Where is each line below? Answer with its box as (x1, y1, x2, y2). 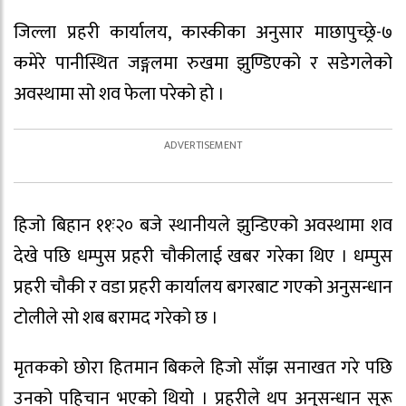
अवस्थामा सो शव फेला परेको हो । (14, 78, 225, 110)
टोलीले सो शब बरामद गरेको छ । (14, 302, 218, 333)
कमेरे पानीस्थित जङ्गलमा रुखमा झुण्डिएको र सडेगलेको (14, 47, 392, 79)
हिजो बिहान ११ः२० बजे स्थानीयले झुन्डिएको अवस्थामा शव (14, 209, 392, 241)
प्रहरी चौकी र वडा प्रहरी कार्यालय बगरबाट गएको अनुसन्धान (14, 271, 392, 303)
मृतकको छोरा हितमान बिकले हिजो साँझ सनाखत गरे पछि (14, 352, 392, 383)
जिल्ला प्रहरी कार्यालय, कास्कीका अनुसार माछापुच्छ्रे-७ (14, 16, 392, 48)
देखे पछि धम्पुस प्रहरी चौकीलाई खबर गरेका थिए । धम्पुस (14, 240, 392, 272)
